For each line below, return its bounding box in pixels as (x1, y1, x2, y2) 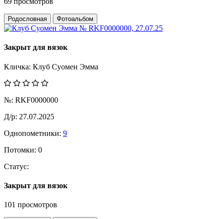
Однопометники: (4, 129, 61, 137)
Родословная (8, 15, 47, 23)
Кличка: (4, 62, 33, 71)
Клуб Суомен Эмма (33, 62, 98, 71)
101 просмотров (4, 200, 57, 209)
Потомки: (4, 145, 36, 154)
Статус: (4, 162, 29, 171)
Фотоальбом (57, 15, 93, 23)
